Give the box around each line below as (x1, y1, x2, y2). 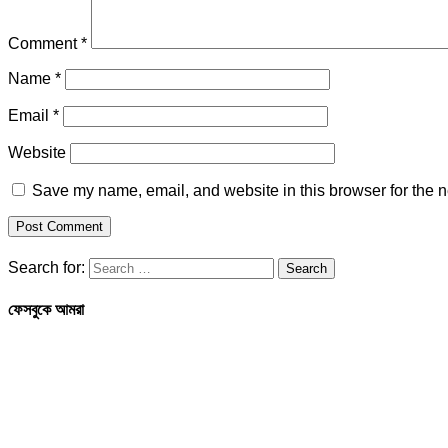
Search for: (8, 259, 85, 277)
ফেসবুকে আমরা (8, 300, 84, 318)
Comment (8, 35, 81, 53)
